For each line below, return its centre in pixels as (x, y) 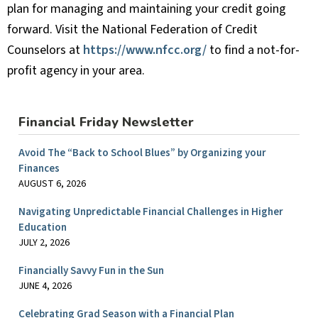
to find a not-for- (253, 50)
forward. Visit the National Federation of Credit (132, 30)
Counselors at (45, 50)
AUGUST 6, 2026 (52, 184)
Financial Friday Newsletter (106, 122)
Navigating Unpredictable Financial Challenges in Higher (151, 212)
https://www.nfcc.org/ (145, 50)
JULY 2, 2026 (44, 243)
